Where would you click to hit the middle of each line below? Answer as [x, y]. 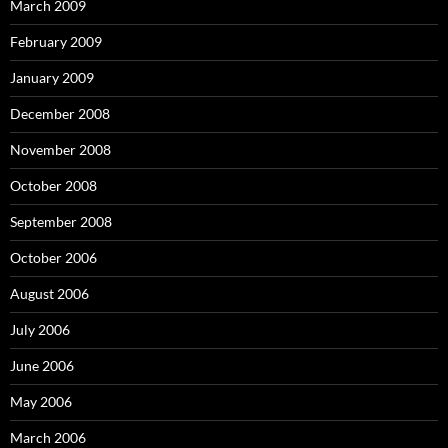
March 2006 [48, 437]
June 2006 [42, 365]
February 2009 [56, 41]
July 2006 [40, 329]
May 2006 [41, 401]
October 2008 [53, 185]
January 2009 [52, 77]
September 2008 [61, 221]
